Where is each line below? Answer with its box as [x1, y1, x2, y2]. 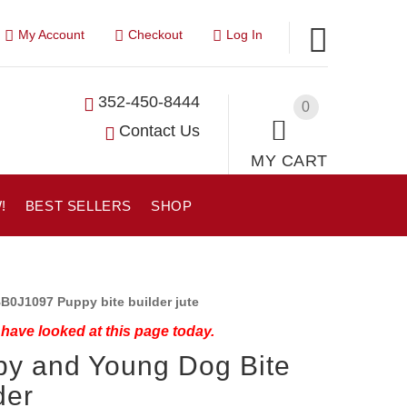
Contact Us [119, 121, 201, 140]
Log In [225, 27, 263, 42]
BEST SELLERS [25, 198, 132, 213]
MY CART [251, 151, 328, 170]
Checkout [127, 27, 183, 42]
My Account [17, 27, 84, 42]
